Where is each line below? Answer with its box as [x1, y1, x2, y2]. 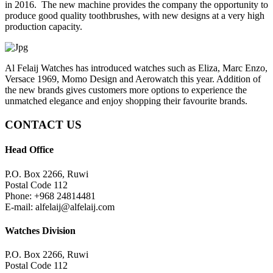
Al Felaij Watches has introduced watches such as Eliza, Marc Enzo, [5, 63, 268, 74]
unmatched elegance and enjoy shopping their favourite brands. [5, 96, 247, 107]
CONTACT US [5, 118, 82, 132]
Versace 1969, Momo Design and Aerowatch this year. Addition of [5, 74, 261, 85]
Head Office [5, 144, 54, 155]
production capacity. [5, 21, 85, 32]
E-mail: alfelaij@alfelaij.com [5, 201, 115, 212]
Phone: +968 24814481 [5, 190, 96, 201]
